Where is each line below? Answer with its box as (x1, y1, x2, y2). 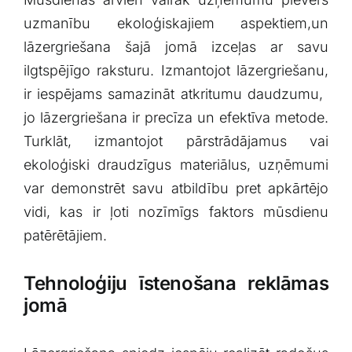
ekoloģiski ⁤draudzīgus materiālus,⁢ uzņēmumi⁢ (23, 156, 329, 173)
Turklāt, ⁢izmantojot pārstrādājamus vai (23, 132, 329, 149)
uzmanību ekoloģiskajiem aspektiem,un (23, 14, 329, 31)
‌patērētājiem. (23, 226, 107, 244)
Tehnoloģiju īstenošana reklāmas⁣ (23, 271, 329, 295)
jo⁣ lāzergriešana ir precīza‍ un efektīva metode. (23, 108, 329, 126)
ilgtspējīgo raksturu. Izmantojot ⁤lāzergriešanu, (23, 61, 329, 79)
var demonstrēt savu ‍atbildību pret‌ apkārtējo (23, 179, 329, 196)
